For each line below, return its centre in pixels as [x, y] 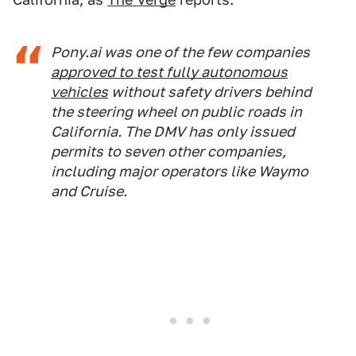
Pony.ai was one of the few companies [180, 52]
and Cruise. [89, 192]
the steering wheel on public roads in [176, 112]
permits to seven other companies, [168, 152]
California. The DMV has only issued [173, 132]
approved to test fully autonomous [169, 72]
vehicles [79, 92]
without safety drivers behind [210, 92]
